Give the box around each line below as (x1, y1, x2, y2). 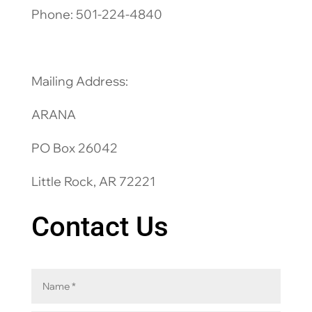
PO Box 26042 (31, 140, 118, 157)
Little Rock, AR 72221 (31, 173, 155, 190)
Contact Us (31, 210, 169, 244)
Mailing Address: (31, 73, 128, 90)
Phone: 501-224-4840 (31, 6, 162, 23)
